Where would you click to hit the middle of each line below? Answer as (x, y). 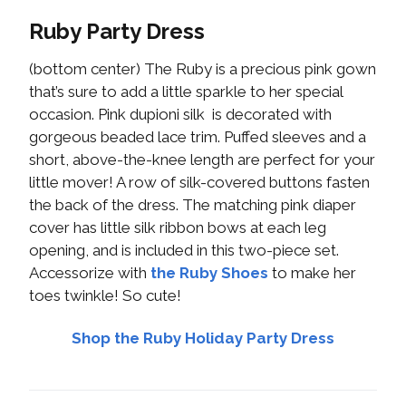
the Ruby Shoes (209, 273)
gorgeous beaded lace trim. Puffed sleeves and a (198, 137)
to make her (312, 273)
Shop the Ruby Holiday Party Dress (203, 338)
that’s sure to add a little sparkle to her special (186, 92)
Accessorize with (90, 273)
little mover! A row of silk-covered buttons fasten (199, 183)
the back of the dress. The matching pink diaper (193, 205)
